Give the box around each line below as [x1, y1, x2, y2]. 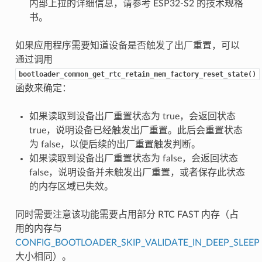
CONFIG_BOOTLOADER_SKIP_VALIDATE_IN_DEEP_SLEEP [15, 237, 260, 247]
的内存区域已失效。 [29, 181, 113, 191]
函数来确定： [15, 83, 71, 93]
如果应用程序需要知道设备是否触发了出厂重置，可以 [15, 40, 240, 50]
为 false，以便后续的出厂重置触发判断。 [29, 139, 201, 149]
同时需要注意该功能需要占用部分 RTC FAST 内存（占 [15, 209, 239, 219]
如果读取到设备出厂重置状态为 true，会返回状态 [29, 111, 236, 121]
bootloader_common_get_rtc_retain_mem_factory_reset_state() [18, 70, 256, 78]
